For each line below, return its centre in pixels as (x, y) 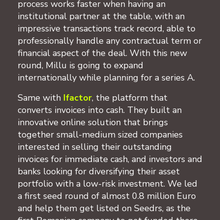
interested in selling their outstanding (95, 147)
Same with (41, 97)
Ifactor (78, 97)
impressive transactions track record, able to (107, 28)
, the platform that (130, 97)
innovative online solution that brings (93, 122)
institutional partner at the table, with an (101, 16)
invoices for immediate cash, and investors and (110, 159)
